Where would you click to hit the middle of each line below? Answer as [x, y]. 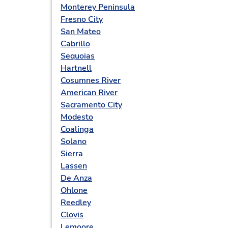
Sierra [72, 154]
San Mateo [81, 32]
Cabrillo [75, 44]
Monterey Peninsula [98, 7]
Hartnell [76, 68]
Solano [74, 141]
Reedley [76, 203]
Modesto [77, 117]
